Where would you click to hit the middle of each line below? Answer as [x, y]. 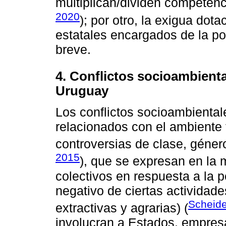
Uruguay [82, 91]
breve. [73, 49]
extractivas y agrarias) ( [122, 208]
